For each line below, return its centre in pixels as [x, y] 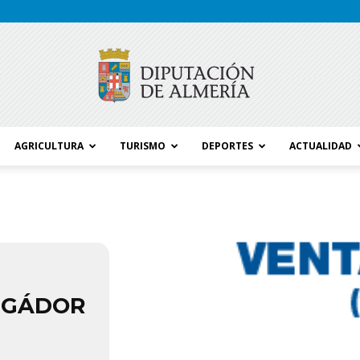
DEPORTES [227, 146]
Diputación [204, 264]
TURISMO [143, 146]
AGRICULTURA [49, 146]
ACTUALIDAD [321, 146]
